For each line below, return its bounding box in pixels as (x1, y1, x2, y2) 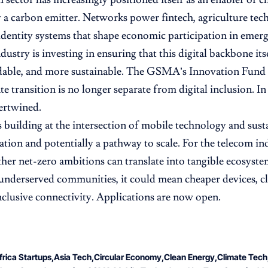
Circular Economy (94, 252, 162, 262)
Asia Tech (54, 252, 92, 262)
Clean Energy (164, 252, 215, 262)
